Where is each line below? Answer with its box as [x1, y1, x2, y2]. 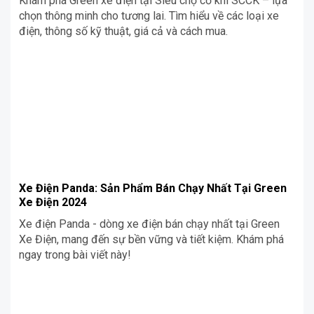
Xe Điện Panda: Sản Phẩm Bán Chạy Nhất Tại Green [19, 181, 287, 195]
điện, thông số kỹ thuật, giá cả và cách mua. [19, 24, 228, 38]
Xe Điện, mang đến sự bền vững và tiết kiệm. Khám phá [19, 232, 284, 246]
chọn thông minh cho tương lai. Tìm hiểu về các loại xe [19, 8, 279, 22]
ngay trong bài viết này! [19, 247, 131, 261]
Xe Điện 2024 [19, 195, 87, 209]
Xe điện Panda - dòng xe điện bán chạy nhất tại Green [19, 217, 280, 231]
